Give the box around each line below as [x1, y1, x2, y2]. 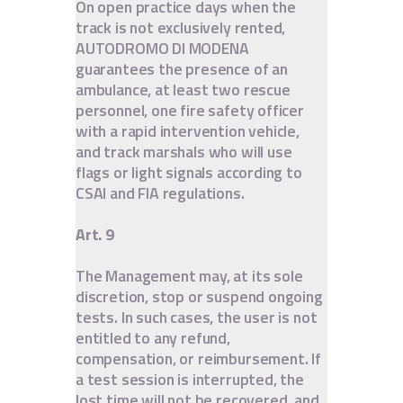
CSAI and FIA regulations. [76, 180, 245, 205]
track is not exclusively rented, [76, 14, 286, 40]
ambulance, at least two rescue [76, 76, 291, 102]
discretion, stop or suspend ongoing [76, 283, 323, 309]
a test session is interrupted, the [76, 366, 304, 391]
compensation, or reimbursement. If [76, 345, 321, 371]
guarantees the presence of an [76, 56, 288, 81]
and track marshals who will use [76, 139, 292, 164]
